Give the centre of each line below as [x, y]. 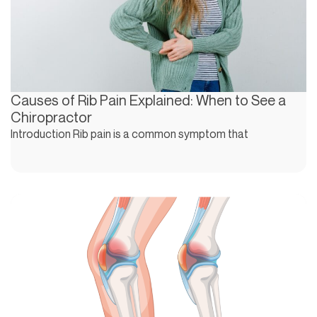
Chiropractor [51, 117]
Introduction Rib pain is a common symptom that [129, 133]
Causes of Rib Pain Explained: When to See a [148, 100]
